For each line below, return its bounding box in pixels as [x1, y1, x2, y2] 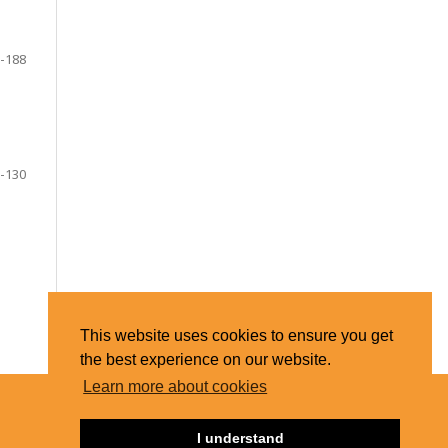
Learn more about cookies [83, 378, 268, 396]
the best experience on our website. [80, 351, 331, 369]
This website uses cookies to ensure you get [80, 327, 393, 345]
